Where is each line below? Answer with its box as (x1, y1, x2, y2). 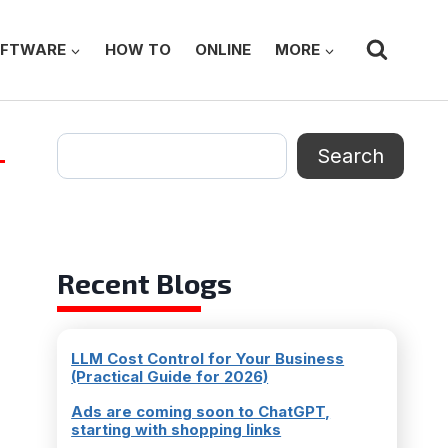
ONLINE (195, 40, 251, 59)
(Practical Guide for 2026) (71, 366, 269, 386)
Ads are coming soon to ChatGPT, (71, 401, 331, 421)
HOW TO (105, 40, 171, 59)
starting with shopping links (71, 419, 282, 439)
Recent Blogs (57, 266, 233, 300)
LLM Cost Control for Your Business (71, 348, 345, 368)
